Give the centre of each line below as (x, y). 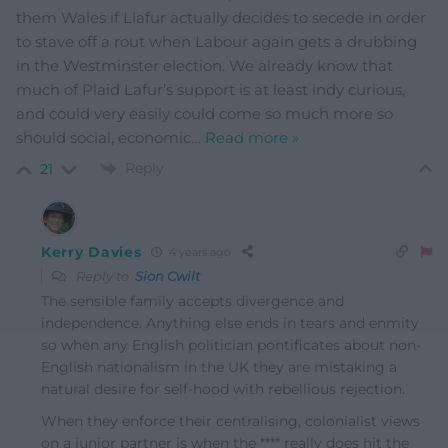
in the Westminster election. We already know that (204, 65)
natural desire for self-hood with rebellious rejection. (223, 388)
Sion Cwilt (167, 275)
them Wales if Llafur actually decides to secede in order (221, 17)
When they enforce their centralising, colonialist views (230, 420)
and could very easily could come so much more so (204, 113)
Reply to (104, 275)
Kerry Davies (91, 251)
